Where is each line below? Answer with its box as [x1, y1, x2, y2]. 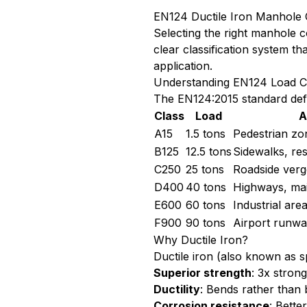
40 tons [186, 180, 226, 194]
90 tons [186, 216, 225, 230]
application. [153, 59, 212, 73]
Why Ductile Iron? [153, 233, 248, 247]
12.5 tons [186, 145, 232, 158]
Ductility [153, 282, 200, 296]
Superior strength [153, 266, 251, 280]
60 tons [186, 198, 225, 212]
